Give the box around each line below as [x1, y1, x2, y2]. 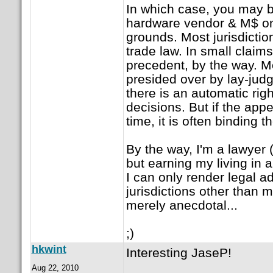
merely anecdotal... [126, 198, 238, 213]
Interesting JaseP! [126, 246, 232, 260]
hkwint [31, 243, 66, 256]
